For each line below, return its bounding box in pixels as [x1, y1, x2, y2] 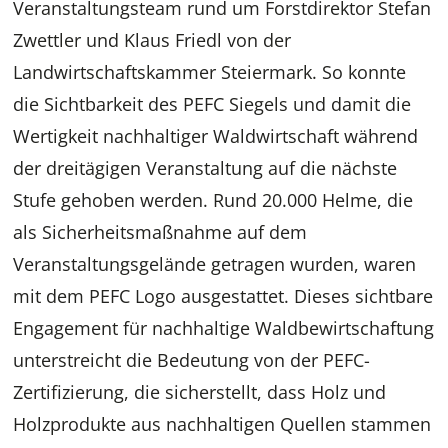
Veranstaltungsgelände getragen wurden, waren [13, 252, 417, 277]
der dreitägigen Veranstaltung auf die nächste [13, 156, 398, 181]
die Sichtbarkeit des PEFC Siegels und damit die [13, 92, 412, 117]
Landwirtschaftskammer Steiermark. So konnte [13, 60, 407, 85]
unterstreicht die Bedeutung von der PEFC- [13, 348, 371, 373]
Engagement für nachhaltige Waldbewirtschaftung [13, 316, 435, 341]
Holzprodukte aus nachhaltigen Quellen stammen [13, 412, 432, 437]
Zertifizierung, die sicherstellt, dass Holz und [13, 380, 387, 405]
